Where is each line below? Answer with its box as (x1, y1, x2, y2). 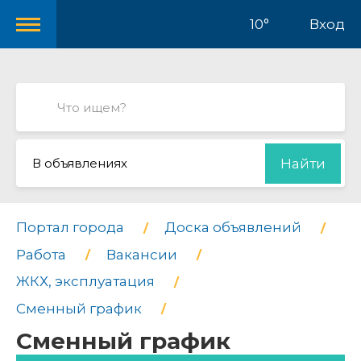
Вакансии (106, 246, 177, 263)
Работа (16, 246, 66, 263)
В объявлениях (32, 156, 127, 171)
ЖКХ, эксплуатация (16, 273, 155, 290)
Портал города (16, 219, 124, 235)
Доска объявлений (164, 219, 301, 235)
